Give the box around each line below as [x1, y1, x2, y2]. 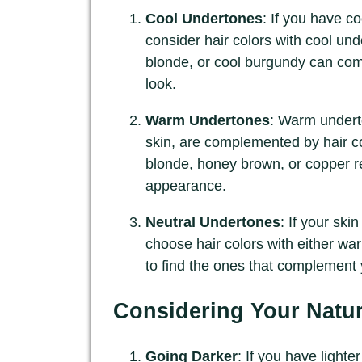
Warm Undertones [145, 112, 270, 128]
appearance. [145, 177, 226, 194]
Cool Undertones [145, 10, 263, 27]
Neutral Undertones [145, 213, 280, 230]
